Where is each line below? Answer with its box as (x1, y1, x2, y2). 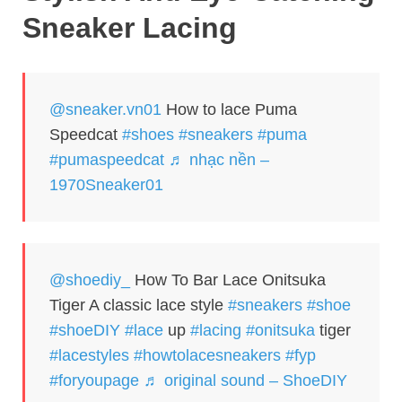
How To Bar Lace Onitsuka (130, 270, 326, 289)
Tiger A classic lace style (49, 295, 228, 314)
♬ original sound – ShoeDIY (144, 371, 347, 389)
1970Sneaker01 (49, 175, 163, 194)
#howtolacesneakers (134, 345, 281, 364)
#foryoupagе (49, 371, 139, 389)
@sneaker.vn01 (49, 100, 162, 118)
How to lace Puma (162, 100, 297, 118)
